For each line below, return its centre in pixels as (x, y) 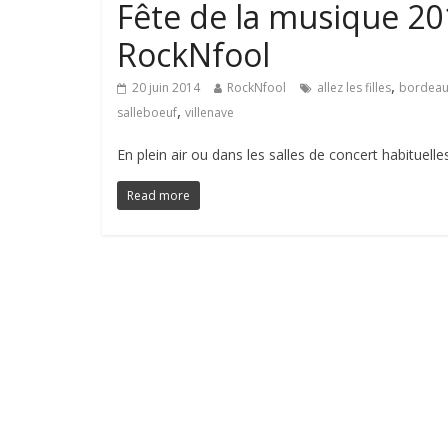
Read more (158, 196)
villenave (209, 113)
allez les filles (354, 88)
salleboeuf (147, 113)
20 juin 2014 (166, 88)
